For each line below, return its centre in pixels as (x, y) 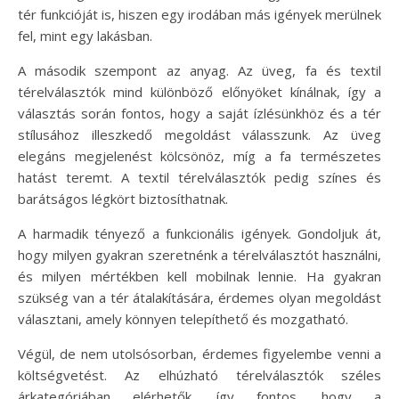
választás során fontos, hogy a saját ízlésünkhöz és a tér (199, 113)
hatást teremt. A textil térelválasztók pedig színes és (199, 177)
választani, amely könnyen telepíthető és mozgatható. (183, 318)
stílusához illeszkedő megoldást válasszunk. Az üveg (199, 134)
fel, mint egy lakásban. (85, 35)
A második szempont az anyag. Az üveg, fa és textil (199, 70)
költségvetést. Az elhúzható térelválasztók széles (199, 375)
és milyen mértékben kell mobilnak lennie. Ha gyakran (199, 276)
